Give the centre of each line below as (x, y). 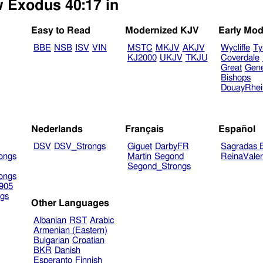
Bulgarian (51, 240)
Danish (67, 250)
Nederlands (57, 129)
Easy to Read (61, 31)
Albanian (50, 220)
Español (237, 129)
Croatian (88, 240)
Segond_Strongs (159, 166)
